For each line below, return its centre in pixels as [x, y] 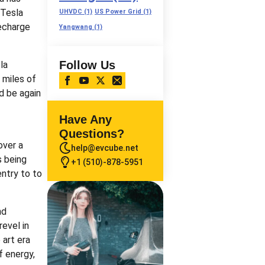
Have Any [85, 119]
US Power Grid [118, 11]
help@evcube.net [105, 148]
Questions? [92, 133]
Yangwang [76, 27]
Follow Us [87, 65]
